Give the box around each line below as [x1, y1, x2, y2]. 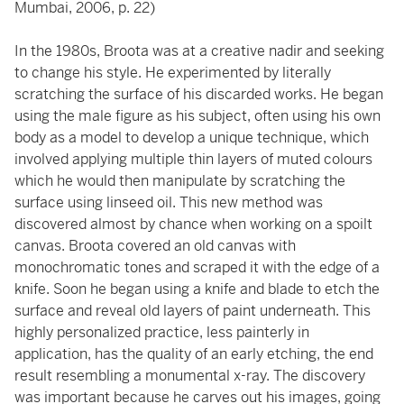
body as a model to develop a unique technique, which [14, 128, 369, 147]
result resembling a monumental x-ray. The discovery [14, 366, 365, 385]
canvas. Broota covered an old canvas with [14, 236, 296, 255]
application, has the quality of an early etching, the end [14, 344, 373, 363]
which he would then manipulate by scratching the [14, 171, 345, 190]
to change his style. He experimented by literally [14, 63, 331, 82]
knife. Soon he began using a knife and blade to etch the [14, 280, 380, 298]
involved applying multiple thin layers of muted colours [14, 150, 372, 169]
